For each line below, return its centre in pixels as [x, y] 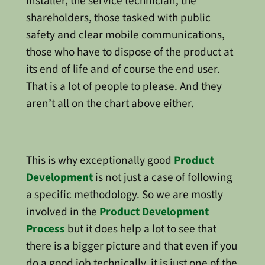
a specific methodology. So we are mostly [124, 195]
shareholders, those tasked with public [118, 18]
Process [45, 229]
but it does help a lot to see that [140, 229]
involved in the [62, 212]
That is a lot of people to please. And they [124, 87]
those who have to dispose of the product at [129, 52]
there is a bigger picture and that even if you [131, 246]
